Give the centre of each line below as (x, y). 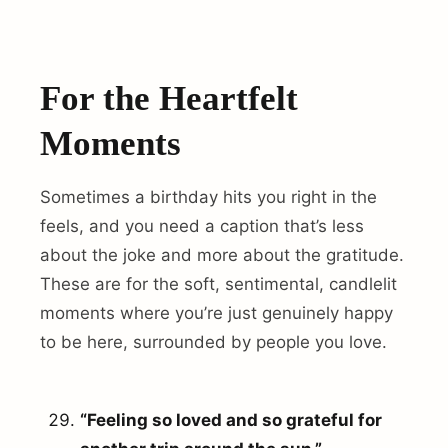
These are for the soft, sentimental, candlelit (218, 283)
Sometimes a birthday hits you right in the (208, 196)
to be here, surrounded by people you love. (213, 341)
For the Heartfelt (169, 98)
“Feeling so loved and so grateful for (231, 420)
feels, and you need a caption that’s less (202, 225)
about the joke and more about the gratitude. (222, 254)
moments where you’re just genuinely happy (216, 312)
